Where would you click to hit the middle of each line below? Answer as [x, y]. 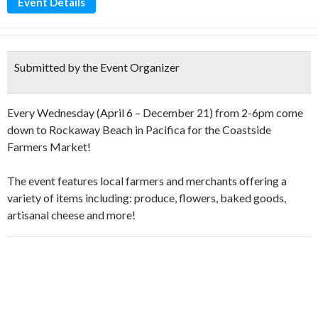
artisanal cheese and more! [71, 215]
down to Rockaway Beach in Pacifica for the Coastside [139, 130]
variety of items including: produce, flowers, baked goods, [147, 198]
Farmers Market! [49, 147]
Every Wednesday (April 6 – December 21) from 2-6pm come [155, 113]
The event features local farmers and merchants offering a [147, 181]
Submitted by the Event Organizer [97, 67]
